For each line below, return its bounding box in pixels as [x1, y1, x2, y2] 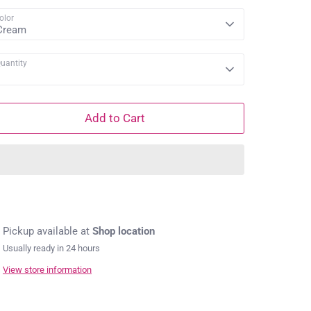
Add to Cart [84, 110, 145, 125]
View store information [3, 264, 92, 276]
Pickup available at [3, 224, 92, 237]
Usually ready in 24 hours [3, 242, 100, 253]
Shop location [92, 224, 155, 237]
